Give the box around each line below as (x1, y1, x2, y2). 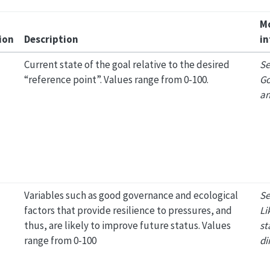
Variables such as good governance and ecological (24, 188, 238, 202)
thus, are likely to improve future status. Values (24, 218, 231, 232)
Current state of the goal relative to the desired (24, 57, 230, 71)
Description (24, 32, 78, 46)
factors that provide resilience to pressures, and (24, 203, 232, 217)
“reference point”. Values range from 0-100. (24, 72, 209, 86)
